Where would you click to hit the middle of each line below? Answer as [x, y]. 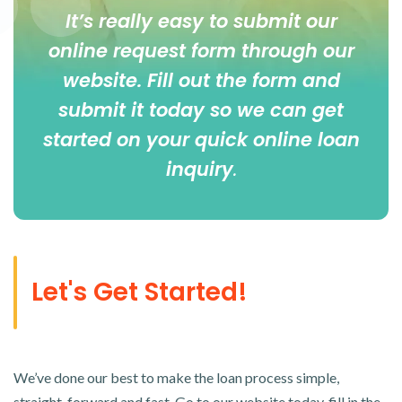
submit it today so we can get [201, 110]
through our [297, 51]
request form [177, 51]
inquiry [199, 170]
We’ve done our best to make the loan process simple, [176, 378]
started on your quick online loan [201, 140]
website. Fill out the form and [201, 81]
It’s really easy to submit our [201, 22]
